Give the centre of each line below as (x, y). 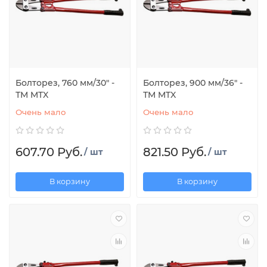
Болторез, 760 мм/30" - (65, 83)
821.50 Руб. (175, 152)
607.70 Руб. (49, 152)
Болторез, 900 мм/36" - (193, 83)
